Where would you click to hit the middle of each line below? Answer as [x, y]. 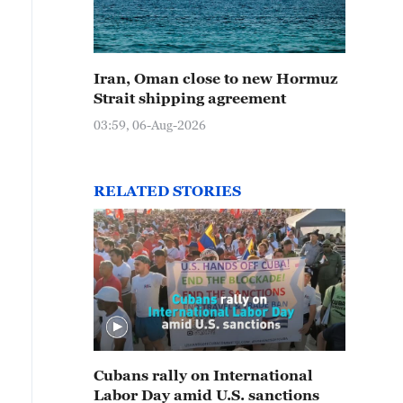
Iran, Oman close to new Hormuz [215, 78]
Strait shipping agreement [190, 98]
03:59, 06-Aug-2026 [150, 125]
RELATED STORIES [167, 191]
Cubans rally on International [203, 375]
